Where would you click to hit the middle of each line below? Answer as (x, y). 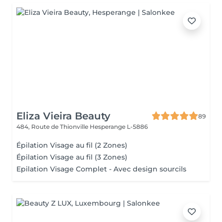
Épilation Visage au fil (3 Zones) (72, 157)
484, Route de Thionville (53, 127)
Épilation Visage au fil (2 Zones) (72, 145)
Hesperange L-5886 (119, 127)
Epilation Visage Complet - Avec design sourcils (101, 169)
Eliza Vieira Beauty (63, 116)
